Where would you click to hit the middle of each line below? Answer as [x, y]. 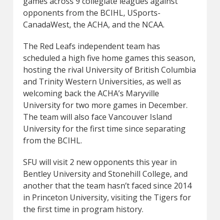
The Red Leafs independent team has [91, 46]
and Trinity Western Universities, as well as [102, 82]
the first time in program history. [83, 209]
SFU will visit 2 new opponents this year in [100, 162]
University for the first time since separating [104, 129]
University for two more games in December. [105, 105]
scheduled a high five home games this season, [109, 58]
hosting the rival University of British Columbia [109, 70]
